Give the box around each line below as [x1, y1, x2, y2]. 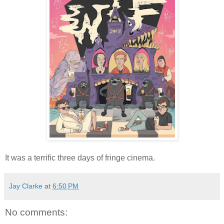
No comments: [5, 206, 67, 217]
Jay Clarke [9, 181, 42, 190]
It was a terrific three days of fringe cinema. [5, 153, 155, 162]
